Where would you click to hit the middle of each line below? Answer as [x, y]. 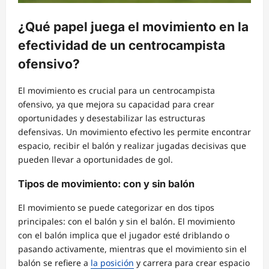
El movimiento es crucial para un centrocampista [116, 91]
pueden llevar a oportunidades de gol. [95, 160]
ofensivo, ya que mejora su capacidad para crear [116, 104]
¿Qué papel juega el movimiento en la [133, 26]
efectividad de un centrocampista [122, 45]
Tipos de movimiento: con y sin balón [106, 183]
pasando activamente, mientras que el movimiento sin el [132, 249]
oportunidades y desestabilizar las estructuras [112, 118]
